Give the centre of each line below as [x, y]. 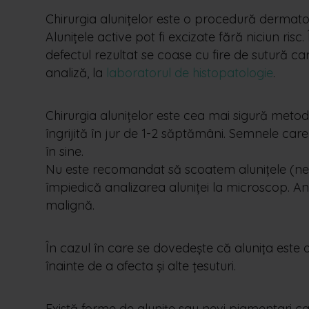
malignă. [70, 205]
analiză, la [76, 73]
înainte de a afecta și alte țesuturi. [141, 266]
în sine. [64, 151]
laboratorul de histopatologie [190, 73]
